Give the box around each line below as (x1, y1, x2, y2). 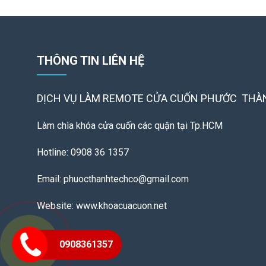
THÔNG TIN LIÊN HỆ (37, 53, 144, 68)
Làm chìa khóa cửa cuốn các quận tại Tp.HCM (37, 120, 223, 131)
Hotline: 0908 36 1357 (37, 147, 136, 158)
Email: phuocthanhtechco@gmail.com (37, 173, 189, 185)
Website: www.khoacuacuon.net (37, 200, 176, 211)
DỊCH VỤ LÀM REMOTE (37, 92, 146, 104)
